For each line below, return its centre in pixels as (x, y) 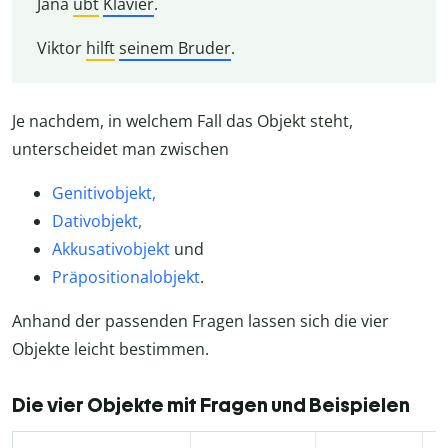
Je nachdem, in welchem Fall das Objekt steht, (182, 120)
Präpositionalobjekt (126, 276)
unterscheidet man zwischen (120, 148)
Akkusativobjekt (111, 248)
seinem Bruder (174, 48)
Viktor (61, 48)
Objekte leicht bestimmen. (110, 348)
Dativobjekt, (97, 220)
